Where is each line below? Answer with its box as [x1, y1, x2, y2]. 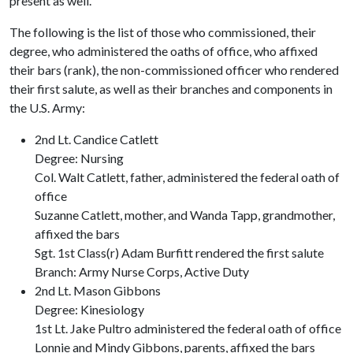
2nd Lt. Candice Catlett [35, 132, 158, 147]
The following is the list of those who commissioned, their [9, 24, 316, 39]
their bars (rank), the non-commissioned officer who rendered [9, 62, 339, 77]
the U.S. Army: [9, 100, 85, 115]
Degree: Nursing [35, 150, 124, 165]
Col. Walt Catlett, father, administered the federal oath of [35, 169, 340, 184]
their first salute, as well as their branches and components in [9, 81, 333, 96]
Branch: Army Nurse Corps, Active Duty [35, 264, 249, 279]
